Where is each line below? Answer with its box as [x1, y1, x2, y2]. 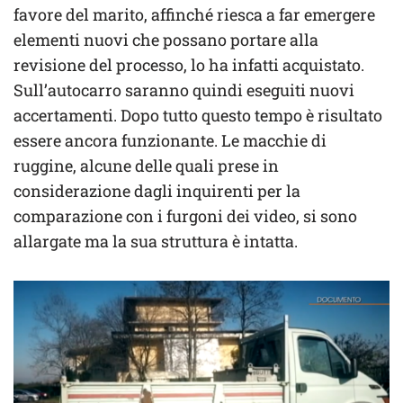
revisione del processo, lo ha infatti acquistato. [13, 53, 364, 76]
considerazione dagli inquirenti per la [13, 179, 300, 201]
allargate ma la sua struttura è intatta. [13, 229, 298, 252]
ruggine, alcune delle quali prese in [13, 154, 279, 176]
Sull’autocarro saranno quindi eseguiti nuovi [13, 78, 354, 101]
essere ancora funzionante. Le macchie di [13, 129, 327, 151]
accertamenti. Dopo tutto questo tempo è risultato [13, 103, 382, 126]
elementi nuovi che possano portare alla [13, 28, 318, 50]
